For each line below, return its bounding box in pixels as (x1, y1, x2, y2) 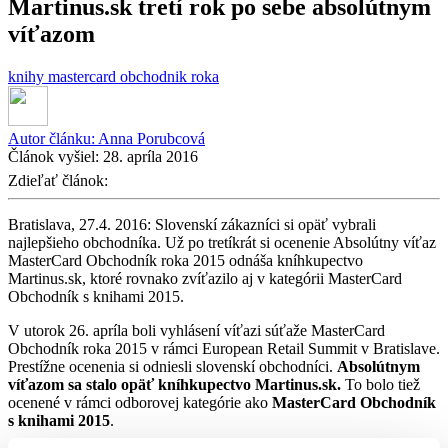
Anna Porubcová (98, 129, 205, 147)
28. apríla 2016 (103, 147, 198, 165)
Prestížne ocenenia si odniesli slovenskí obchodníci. (8, 357, 337, 375)
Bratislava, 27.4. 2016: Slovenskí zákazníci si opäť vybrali (8, 215, 376, 233)
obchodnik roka (120, 67, 219, 85)
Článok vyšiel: (8, 147, 103, 165)
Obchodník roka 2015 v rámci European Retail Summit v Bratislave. (8, 339, 440, 357)
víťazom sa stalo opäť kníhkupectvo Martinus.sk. (8, 375, 341, 393)
